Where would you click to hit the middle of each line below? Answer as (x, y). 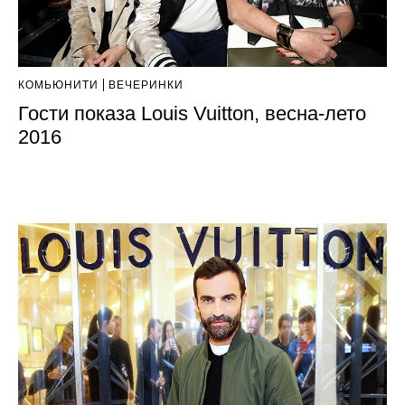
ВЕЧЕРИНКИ (146, 85)
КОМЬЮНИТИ (58, 85)
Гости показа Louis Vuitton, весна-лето (192, 114)
